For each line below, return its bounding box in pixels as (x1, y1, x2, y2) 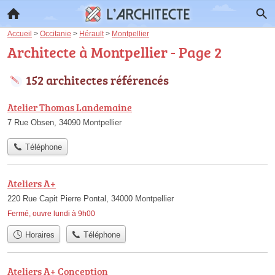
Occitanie (40, 29, 71, 37)
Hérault (79, 29, 104, 37)
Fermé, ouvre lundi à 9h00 (7, 209, 95, 219)
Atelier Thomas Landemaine (7, 101, 132, 114)
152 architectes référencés (26, 71, 169, 88)
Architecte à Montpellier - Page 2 (7, 42, 222, 62)
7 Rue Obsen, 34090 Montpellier (7, 118, 122, 127)
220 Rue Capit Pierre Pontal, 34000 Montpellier (7, 194, 174, 204)
